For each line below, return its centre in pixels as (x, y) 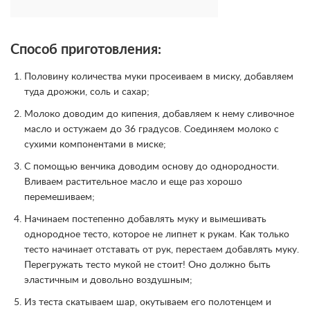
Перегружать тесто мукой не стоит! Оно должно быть (147, 265)
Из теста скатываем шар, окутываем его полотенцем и (148, 302)
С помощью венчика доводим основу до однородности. (152, 167)
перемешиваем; (60, 197)
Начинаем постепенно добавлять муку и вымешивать (145, 219)
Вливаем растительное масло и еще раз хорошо (133, 182)
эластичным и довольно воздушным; (108, 280)
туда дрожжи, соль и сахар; (87, 92)
